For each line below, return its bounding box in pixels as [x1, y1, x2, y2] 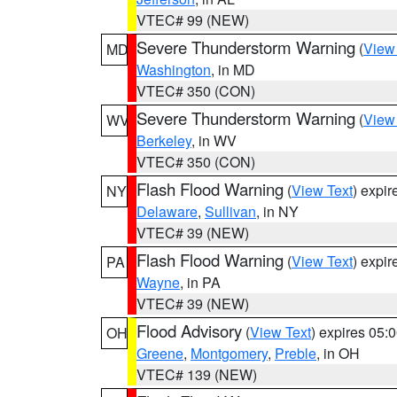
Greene [136, 343, 183, 363]
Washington [136, 59, 211, 80]
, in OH [316, 343, 360, 363]
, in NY [256, 201, 299, 222]
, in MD [211, 59, 255, 80]
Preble [275, 343, 316, 363]
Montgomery [191, 343, 268, 363]
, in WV [191, 130, 237, 151]
